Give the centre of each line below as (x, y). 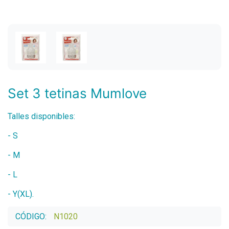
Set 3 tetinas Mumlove (77, 93)
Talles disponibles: (41, 116)
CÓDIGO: (32, 216)
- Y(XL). (21, 194)
